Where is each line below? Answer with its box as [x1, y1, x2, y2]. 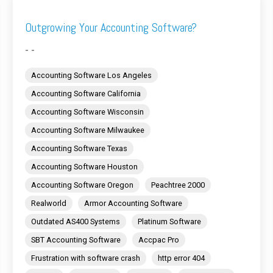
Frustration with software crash [31, 253, 140, 263]
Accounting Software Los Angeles [31, 71, 152, 80]
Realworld [31, 199, 66, 208]
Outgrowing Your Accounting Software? [25, 19, 197, 36]
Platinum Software [138, 217, 201, 227]
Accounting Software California [31, 89, 141, 99]
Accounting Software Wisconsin [31, 107, 144, 117]
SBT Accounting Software [31, 235, 121, 245]
